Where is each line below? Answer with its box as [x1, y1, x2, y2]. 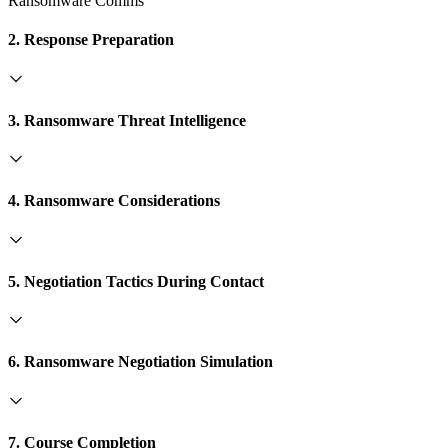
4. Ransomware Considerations [8, 192, 220, 210]
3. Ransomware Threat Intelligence [8, 111, 246, 129]
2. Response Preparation [8, 31, 174, 49]
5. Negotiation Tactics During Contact [8, 272, 264, 290]
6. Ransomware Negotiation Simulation [8, 353, 273, 371]
